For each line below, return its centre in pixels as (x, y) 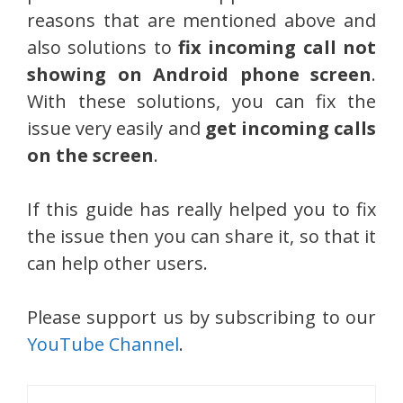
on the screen (90, 155)
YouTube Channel (103, 344)
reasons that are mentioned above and (201, 20)
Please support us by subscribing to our (201, 317)
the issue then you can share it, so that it (201, 236)
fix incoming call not (277, 47)
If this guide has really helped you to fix (201, 209)
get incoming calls (291, 128)
